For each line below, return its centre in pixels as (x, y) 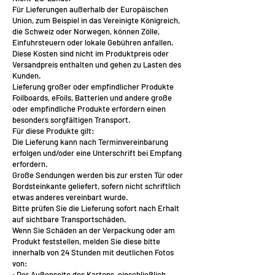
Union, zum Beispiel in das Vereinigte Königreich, (96, 20)
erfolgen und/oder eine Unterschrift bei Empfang (97, 153)
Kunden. (27, 76)
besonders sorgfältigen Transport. (72, 120)
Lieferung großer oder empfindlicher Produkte (93, 87)
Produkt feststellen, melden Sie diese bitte (86, 241)
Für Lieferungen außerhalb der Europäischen (90, 9)
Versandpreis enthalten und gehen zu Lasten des (97, 64)
